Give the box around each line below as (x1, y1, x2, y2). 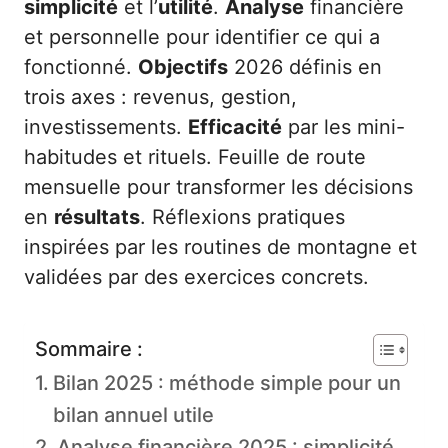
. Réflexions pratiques (140, 205, 345, 230)
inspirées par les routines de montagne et (24, 235, 417, 260)
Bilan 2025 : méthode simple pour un (53, 371, 401, 396)
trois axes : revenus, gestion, (24, 85, 297, 110)
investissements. (24, 115, 188, 140)
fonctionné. (24, 55, 138, 80)
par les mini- (282, 115, 405, 140)
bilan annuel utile (53, 403, 214, 428)
